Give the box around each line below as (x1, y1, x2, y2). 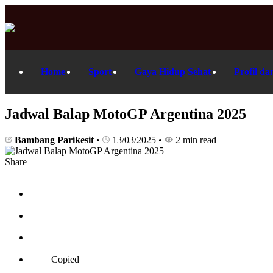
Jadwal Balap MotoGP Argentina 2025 (5, 105, 246, 122)
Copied (51, 253, 79, 264)
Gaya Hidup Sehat (135, 66, 211, 77)
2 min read (173, 134, 216, 145)
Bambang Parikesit (12, 134, 96, 145)
